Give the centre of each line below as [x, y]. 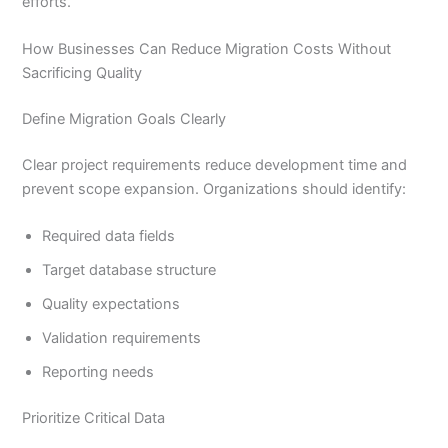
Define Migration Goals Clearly [124, 118]
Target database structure [129, 270]
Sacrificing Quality [82, 72]
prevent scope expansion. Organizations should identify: [214, 188]
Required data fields [109, 236]
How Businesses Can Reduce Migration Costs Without [207, 48]
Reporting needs [98, 372]
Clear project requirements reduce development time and [215, 164]
